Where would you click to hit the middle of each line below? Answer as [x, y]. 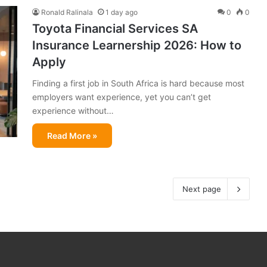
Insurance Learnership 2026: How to [137, 45]
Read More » [72, 135]
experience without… [73, 110]
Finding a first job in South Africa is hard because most [138, 83]
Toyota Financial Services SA [115, 28]
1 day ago [122, 12]
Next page [202, 189]
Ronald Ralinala [67, 12]
